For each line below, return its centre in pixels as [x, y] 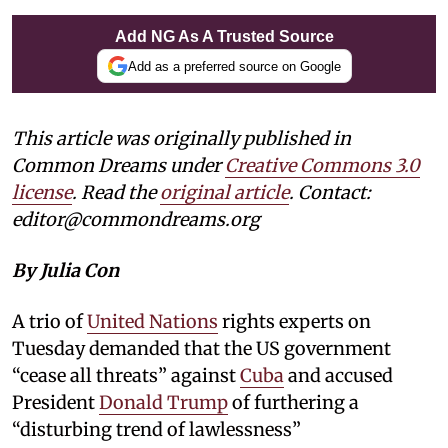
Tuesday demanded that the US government [201, 349]
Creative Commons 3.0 [322, 166]
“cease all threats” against [126, 376]
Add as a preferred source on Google [234, 66]
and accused [338, 376]
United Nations [152, 322]
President [55, 403]
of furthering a [293, 403]
